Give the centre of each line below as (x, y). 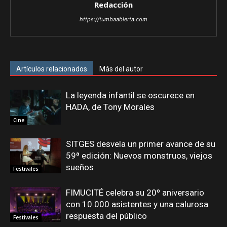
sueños (80, 167)
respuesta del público (106, 216)
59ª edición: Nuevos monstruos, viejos (139, 155)
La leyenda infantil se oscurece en (130, 95)
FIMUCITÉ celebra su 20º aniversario (135, 192)
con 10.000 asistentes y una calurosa (137, 204)
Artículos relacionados (52, 69)
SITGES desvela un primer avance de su (141, 144)
